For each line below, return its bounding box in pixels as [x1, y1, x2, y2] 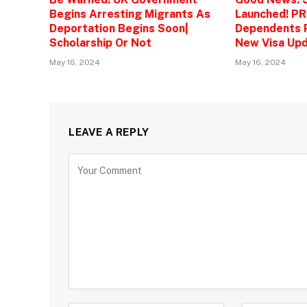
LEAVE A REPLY [69, 125, 149, 138]
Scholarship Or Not [49, 36, 151, 49]
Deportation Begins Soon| [49, 21, 188, 35]
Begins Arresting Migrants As [49, 7, 210, 21]
